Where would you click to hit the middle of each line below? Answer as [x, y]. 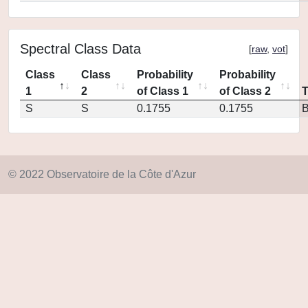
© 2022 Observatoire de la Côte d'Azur [102, 174]
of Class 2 [245, 91]
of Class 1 [163, 91]
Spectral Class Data [80, 49]
